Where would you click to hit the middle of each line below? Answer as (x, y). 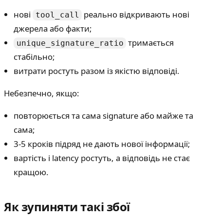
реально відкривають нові (136, 15)
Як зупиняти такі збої (67, 206)
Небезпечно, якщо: (42, 93)
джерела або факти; (53, 29)
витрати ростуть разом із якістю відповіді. (97, 71)
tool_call (57, 15)
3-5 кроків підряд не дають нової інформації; (102, 144)
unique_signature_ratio (70, 43)
